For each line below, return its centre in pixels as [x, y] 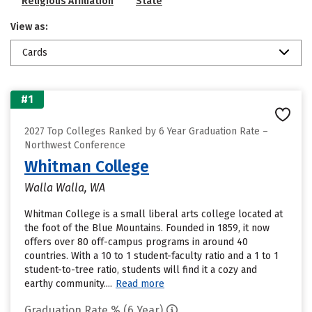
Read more [140, 284]
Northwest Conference [75, 145]
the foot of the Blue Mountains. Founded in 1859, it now [147, 228]
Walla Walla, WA [65, 188]
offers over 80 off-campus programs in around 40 [136, 242]
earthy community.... [68, 284]
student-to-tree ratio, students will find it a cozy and [141, 270]
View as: [29, 27]
